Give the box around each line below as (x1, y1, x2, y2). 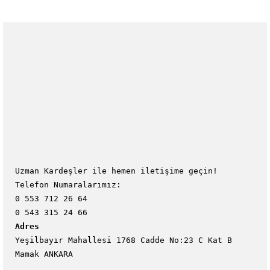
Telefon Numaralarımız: (15, 180, 121, 189)
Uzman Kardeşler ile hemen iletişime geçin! (15, 166, 218, 175)
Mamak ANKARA (15, 249, 73, 259)
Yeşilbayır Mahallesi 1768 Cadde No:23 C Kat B (15, 235, 232, 245)
